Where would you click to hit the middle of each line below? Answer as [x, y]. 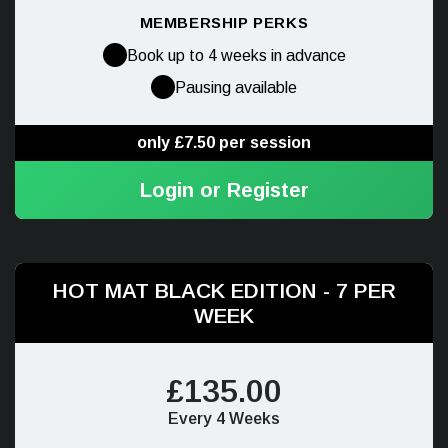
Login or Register [224, 190]
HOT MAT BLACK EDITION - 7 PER [224, 290]
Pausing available [236, 87]
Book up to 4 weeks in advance [236, 55]
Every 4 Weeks [224, 418]
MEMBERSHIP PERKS [224, 22]
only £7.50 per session [224, 142]
